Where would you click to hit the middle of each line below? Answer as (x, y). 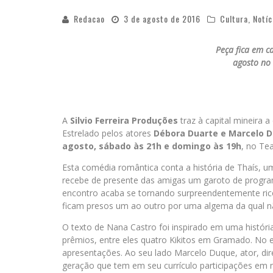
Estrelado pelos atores (108, 133)
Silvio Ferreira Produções (124, 121)
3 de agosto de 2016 (162, 19)
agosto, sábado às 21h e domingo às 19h (152, 146)
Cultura (234, 19)
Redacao (89, 19)
